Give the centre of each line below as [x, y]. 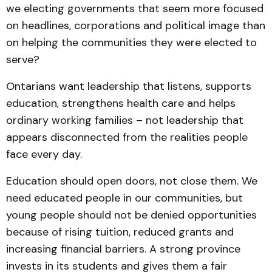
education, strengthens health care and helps [121, 103]
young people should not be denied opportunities [131, 215]
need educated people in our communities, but [124, 198]
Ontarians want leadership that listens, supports [129, 86]
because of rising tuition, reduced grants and [120, 232]
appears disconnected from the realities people [127, 137]
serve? [23, 59]
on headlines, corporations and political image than [136, 25]
